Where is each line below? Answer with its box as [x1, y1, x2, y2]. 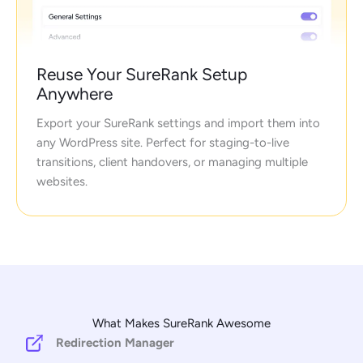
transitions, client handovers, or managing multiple [36, 154, 308, 169]
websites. [36, 173, 88, 189]
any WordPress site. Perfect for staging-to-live [36, 135, 289, 150]
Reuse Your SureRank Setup [36, 63, 247, 84]
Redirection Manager [56, 335, 174, 350]
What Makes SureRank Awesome [92, 315, 271, 331]
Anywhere [36, 83, 113, 104]
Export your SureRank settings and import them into [36, 115, 320, 130]
